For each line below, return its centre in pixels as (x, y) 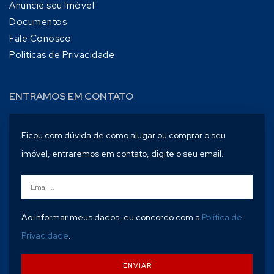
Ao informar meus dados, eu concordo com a (112, 217)
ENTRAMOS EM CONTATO (71, 97)
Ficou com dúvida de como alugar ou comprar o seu (124, 135)
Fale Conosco (40, 39)
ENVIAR (137, 266)
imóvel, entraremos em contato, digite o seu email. (123, 154)
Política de (222, 217)
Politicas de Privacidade (62, 55)
